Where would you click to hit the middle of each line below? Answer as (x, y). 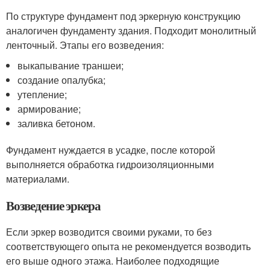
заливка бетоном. (57, 123)
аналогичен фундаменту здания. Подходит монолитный (131, 30)
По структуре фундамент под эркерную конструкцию (123, 16)
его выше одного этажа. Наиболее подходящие (113, 260)
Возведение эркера (54, 205)
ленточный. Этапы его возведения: (85, 45)
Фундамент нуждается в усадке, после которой (111, 149)
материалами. (38, 178)
